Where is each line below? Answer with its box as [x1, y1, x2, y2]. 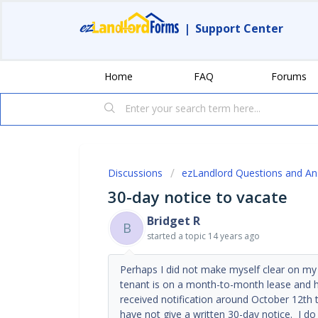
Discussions [108, 165, 163, 180]
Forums [271, 69, 307, 83]
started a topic [147, 229, 208, 242]
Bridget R [147, 212, 200, 229]
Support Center [195, 21, 283, 36]
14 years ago [208, 229, 260, 242]
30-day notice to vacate [108, 185, 287, 207]
